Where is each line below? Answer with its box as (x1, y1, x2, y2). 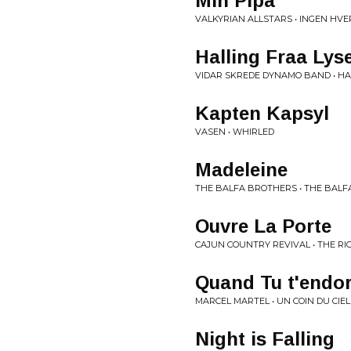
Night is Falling (195, 328, 335, 349)
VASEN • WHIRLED (195, 126, 274, 137)
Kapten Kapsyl (195, 103, 329, 124)
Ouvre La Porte (195, 215, 331, 237)
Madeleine (195, 159, 288, 180)
